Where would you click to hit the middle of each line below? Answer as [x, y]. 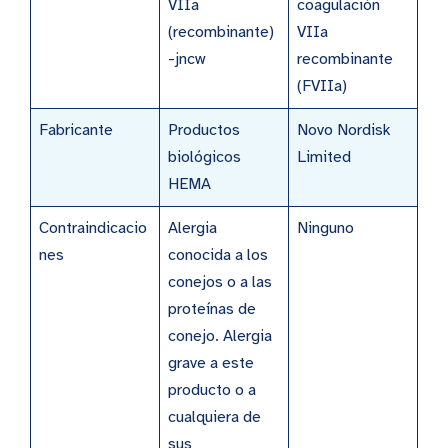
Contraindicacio [93, 227]
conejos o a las [220, 281]
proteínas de [212, 308]
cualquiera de [214, 416]
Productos [204, 129]
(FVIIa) [322, 85]
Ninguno [325, 227]
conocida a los [218, 254]
